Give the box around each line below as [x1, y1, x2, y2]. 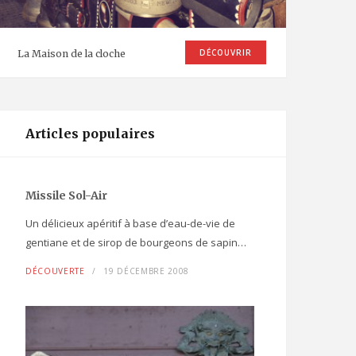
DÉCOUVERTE [25, 265, 85, 277]
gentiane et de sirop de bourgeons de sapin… [25, 235, 246, 250]
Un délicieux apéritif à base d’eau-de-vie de [25, 216, 235, 231]
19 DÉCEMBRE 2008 [103, 265, 189, 277]
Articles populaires [25, 126, 155, 142]
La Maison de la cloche [17, 48, 126, 60]
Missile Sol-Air [25, 188, 107, 203]
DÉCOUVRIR [199, 47, 252, 59]
